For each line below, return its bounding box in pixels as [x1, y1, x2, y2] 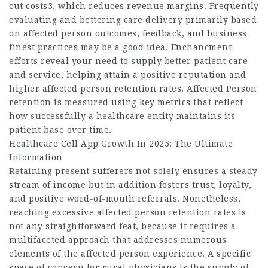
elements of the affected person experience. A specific [9, 249, 251, 258]
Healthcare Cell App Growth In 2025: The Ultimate [9, 139, 233, 148]
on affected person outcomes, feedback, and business [9, 29, 247, 38]
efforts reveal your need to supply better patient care [9, 56, 248, 66]
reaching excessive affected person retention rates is [9, 208, 246, 217]
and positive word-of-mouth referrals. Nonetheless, [9, 194, 240, 203]
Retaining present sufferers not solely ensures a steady [9, 166, 258, 176]
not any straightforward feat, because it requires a [9, 221, 236, 231]
